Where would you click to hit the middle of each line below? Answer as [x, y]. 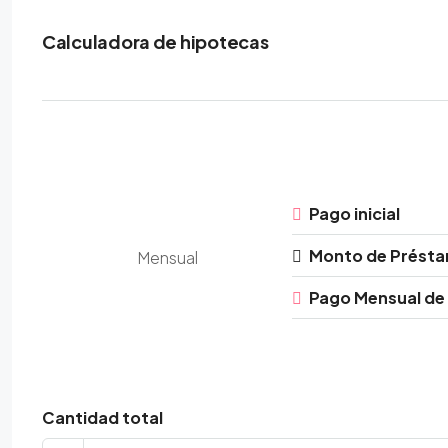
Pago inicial [354, 213]
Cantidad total [102, 417]
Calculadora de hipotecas [155, 41]
